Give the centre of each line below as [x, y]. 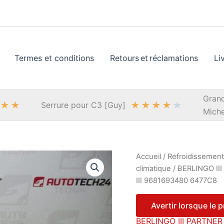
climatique [153, 168]
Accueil [148, 156]
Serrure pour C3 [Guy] [83, 105]
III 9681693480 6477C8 [176, 180]
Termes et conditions [54, 58]
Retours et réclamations [154, 58]
